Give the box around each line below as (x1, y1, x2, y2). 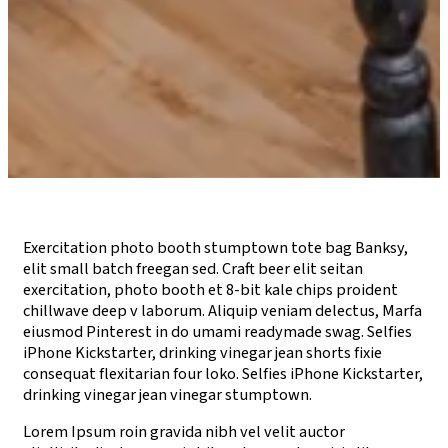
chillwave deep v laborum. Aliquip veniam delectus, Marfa (23, 299, 422, 324)
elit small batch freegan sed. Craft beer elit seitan (23, 257, 363, 282)
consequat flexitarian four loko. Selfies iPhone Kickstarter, (23, 362, 423, 387)
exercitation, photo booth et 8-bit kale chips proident (23, 278, 398, 303)
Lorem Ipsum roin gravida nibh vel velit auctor (23, 420, 345, 445)
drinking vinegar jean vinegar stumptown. (23, 383, 312, 408)
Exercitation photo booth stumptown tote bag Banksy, (23, 236, 408, 261)
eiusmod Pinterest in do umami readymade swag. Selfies (23, 320, 412, 345)
